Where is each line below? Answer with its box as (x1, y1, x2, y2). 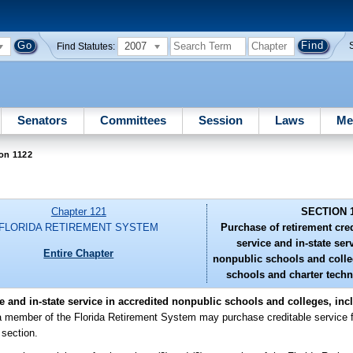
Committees (99, 113, 166, 127)
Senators (17, 113, 68, 127)
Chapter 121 (50, 206, 106, 218)
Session (198, 113, 243, 127)
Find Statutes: (57, 41, 116, 51)
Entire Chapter (43, 247, 114, 259)
